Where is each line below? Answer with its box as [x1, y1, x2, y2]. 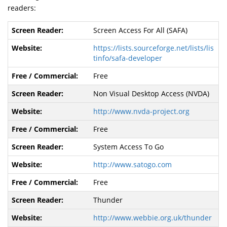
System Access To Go [93, 142, 164, 152]
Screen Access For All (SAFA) [93, 25, 187, 35]
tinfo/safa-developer [93, 53, 162, 63]
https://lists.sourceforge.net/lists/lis [93, 43, 214, 53]
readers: [8, 3, 36, 13]
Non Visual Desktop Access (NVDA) [93, 89, 209, 99]
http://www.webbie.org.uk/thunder [93, 213, 212, 223]
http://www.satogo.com [93, 160, 172, 170]
